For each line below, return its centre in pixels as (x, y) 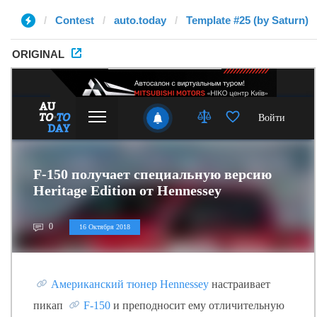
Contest (75, 20)
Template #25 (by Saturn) (247, 20)
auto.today (140, 20)
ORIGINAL (38, 54)
